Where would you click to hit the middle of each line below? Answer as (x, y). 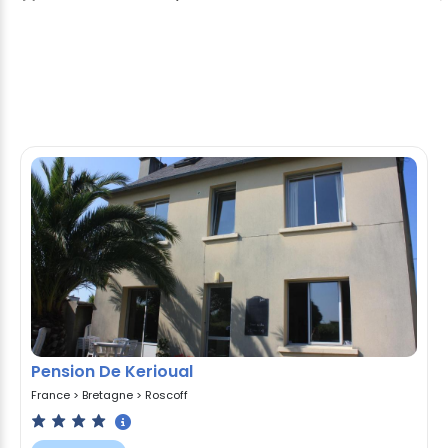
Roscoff (166, 394)
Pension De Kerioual (112, 371)
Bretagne (107, 394)
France (50, 394)
